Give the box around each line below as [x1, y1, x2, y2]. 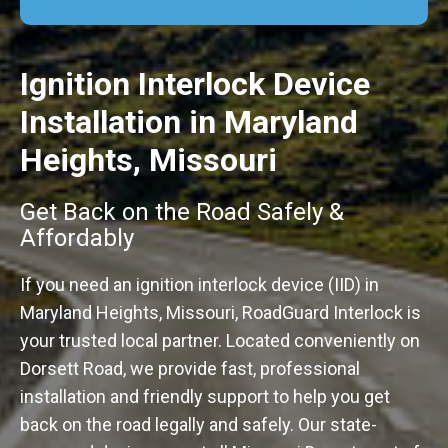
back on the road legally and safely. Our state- [20, 414, 377, 435]
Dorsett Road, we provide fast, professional [20, 358, 360, 379]
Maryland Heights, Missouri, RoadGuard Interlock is [20, 302, 421, 323]
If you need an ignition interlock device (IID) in [20, 274, 379, 295]
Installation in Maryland [20, 103, 358, 141]
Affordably [20, 224, 134, 252]
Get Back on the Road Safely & [20, 198, 344, 226]
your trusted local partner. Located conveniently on [20, 330, 420, 351]
